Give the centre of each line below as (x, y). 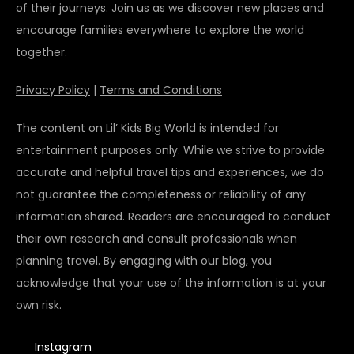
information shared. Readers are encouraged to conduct (173, 217)
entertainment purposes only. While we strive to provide (170, 151)
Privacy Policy (53, 90)
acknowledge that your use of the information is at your (171, 283)
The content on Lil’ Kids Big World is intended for (147, 128)
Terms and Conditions (161, 90)
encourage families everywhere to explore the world (160, 30)
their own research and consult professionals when (156, 239)
